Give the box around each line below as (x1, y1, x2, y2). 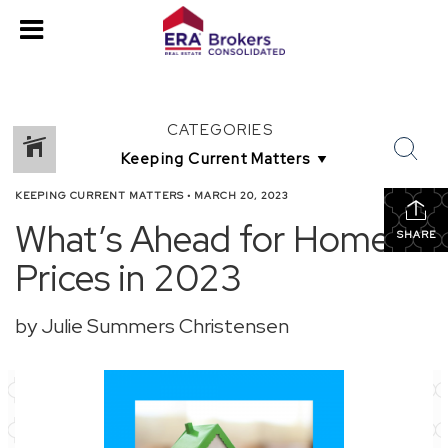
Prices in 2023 (15, 254, 242, 302)
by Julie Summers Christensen (15, 313, 289, 339)
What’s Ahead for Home (15, 215, 390, 263)
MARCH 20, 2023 (194, 189, 289, 202)
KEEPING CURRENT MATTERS (15, 189, 184, 202)
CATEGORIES (166, 120, 273, 140)
